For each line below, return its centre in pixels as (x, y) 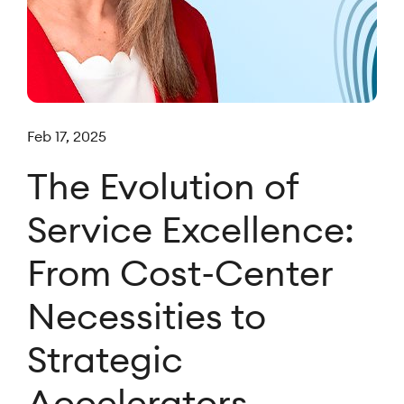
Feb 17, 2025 (67, 136)
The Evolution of (163, 186)
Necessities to (147, 316)
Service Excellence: (191, 230)
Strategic (105, 359)
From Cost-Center (180, 273)
